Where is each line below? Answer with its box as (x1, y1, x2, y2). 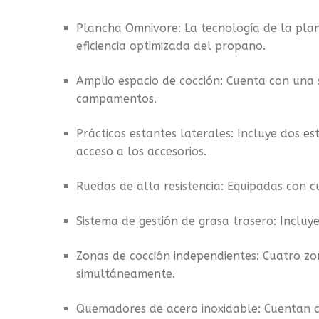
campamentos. (76, 92, 157, 105)
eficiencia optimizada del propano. (76, 39, 266, 53)
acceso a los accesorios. (76, 145, 206, 158)
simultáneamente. (76, 267, 175, 281)
